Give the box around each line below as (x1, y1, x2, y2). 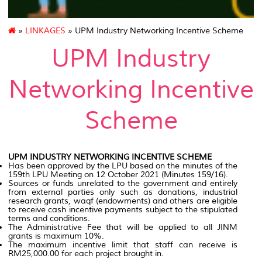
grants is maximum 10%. (8, 231, 104, 242)
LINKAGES (25, 26, 65, 36)
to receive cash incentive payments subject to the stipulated (8, 205, 237, 215)
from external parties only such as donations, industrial (8, 187, 237, 198)
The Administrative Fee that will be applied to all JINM (8, 222, 237, 233)
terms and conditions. (8, 213, 90, 224)
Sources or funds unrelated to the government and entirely (8, 178, 237, 189)
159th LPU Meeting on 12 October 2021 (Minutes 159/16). (8, 170, 228, 180)
